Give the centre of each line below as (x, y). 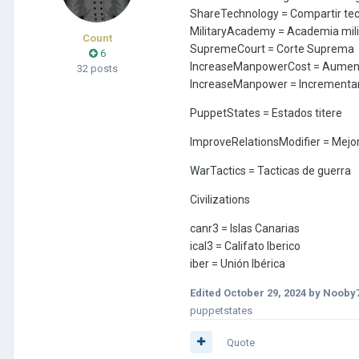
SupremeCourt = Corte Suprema (272, 48)
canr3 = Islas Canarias (245, 228)
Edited (207, 292)
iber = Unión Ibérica (238, 263)
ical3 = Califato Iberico (245, 246)
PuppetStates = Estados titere (266, 113)
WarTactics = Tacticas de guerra (270, 170)
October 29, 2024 (265, 292)
